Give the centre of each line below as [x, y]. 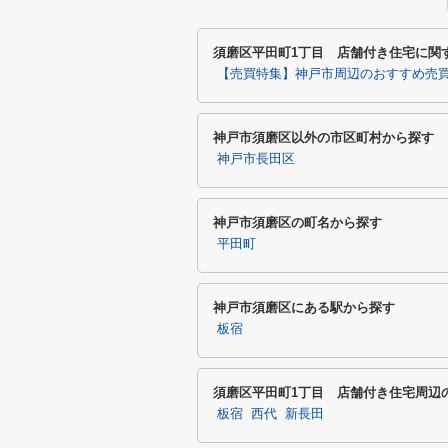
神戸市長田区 [256, 159]
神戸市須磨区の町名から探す [297, 222]
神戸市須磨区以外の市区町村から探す [323, 137]
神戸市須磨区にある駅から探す [304, 307]
